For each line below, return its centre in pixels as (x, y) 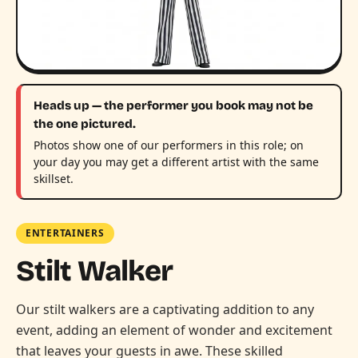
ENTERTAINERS (65, 233)
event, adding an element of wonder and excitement (174, 330)
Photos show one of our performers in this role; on (169, 145)
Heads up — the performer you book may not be (173, 106)
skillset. (54, 179)
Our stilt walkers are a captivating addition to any (165, 310)
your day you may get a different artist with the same (176, 162)
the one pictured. (85, 124)
